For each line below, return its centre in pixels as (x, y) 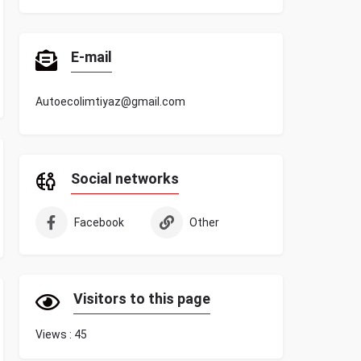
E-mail (91, 57)
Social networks (124, 178)
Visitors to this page (141, 299)
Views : (53, 334)
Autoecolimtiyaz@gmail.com (110, 102)
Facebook (99, 222)
